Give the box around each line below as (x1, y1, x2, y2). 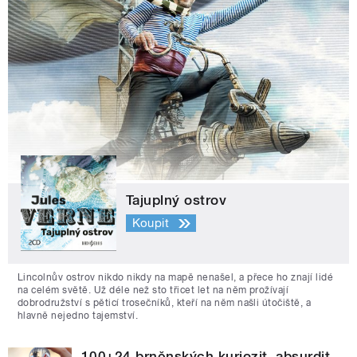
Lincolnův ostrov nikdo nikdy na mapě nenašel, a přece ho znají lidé (18, 271, 334, 283)
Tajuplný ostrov (126, 191, 227, 208)
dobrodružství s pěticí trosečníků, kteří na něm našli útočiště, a (18, 296, 312, 308)
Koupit (131, 216, 170, 231)
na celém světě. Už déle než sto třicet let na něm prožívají (18, 284, 289, 296)
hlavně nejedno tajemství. (18, 309, 138, 321)
